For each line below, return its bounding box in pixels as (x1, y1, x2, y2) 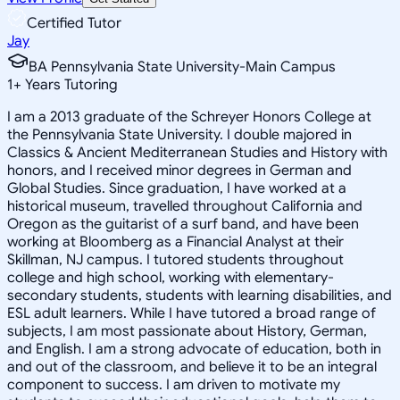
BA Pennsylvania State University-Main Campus (29, 57, 336, 76)
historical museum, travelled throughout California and (7, 196, 362, 215)
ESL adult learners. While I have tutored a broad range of (7, 304, 376, 322)
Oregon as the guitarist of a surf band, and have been (7, 214, 359, 233)
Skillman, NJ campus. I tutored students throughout (7, 250, 344, 269)
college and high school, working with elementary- (7, 268, 334, 287)
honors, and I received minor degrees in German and (7, 161, 352, 179)
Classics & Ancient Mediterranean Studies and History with (7, 143, 387, 162)
